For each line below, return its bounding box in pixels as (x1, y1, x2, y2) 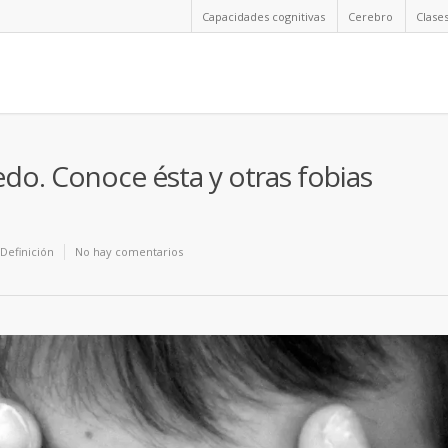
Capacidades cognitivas (202, 9, 325, 24)
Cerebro (348, 9, 393, 24)
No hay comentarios (75, 244, 183, 259)
